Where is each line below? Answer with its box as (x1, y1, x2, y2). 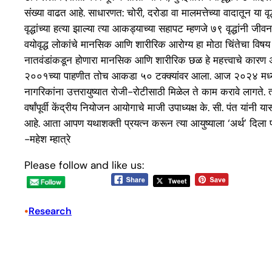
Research (29, 204, 72, 217)
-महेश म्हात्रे (24, 132, 70, 146)
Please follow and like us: (24, 158, 144, 172)
